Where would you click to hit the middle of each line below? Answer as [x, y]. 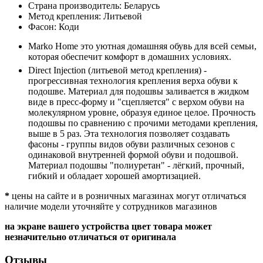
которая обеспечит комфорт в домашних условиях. [130, 57]
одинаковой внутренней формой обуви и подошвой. [133, 155]
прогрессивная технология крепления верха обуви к [133, 81]
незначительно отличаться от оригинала [90, 237]
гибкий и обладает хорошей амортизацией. [114, 176]
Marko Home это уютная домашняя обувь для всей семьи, [142, 46]
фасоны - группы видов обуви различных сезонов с [131, 144]
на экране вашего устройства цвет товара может [108, 226]
